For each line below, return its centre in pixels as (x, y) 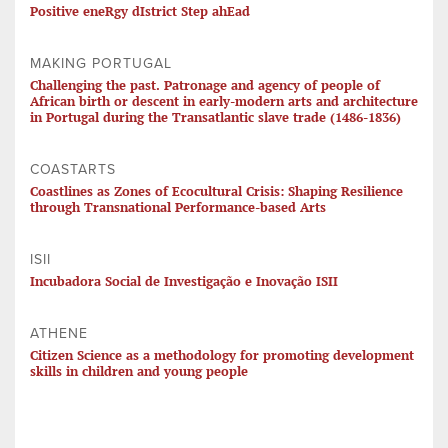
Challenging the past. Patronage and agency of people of (205, 85)
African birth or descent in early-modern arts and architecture (224, 101)
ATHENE (59, 334)
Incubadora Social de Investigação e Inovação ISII (184, 281)
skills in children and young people (139, 371)
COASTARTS (73, 170)
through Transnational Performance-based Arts (178, 207)
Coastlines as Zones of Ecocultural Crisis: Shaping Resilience (216, 191)
